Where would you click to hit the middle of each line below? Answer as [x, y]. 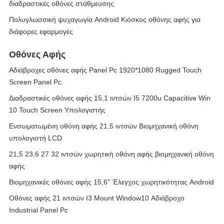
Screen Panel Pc [35, 82]
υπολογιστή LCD [35, 138]
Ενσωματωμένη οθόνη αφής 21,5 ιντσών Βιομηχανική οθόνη [104, 126]
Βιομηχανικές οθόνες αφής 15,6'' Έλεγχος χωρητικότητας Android [111, 182]
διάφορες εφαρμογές [41, 31]
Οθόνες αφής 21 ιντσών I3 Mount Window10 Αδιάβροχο [97, 198]
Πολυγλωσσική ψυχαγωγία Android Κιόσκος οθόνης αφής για [105, 19]
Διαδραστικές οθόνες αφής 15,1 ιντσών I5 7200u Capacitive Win [110, 98]
